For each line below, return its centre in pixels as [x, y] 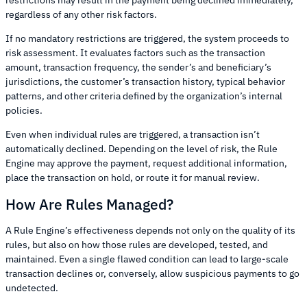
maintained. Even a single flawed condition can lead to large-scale [147, 259]
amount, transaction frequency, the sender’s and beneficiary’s [138, 67]
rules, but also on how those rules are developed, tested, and [137, 245]
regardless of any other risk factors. [81, 15]
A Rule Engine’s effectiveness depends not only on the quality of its [150, 231]
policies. [24, 111]
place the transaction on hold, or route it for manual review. [133, 178]
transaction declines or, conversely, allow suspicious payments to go [152, 274]
